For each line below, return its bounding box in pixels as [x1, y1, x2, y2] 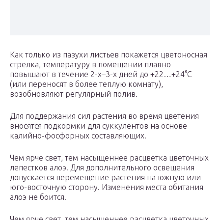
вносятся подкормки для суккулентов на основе [10, 121, 187, 131]
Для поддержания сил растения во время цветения [10, 111, 199, 121]
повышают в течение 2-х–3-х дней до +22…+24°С [10, 70, 192, 79]
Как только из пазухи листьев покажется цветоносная [10, 50, 207, 59]
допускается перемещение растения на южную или [10, 173, 201, 182]
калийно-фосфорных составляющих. [10, 131, 146, 140]
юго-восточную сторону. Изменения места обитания [10, 183, 203, 192]
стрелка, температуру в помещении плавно [10, 60, 171, 69]
